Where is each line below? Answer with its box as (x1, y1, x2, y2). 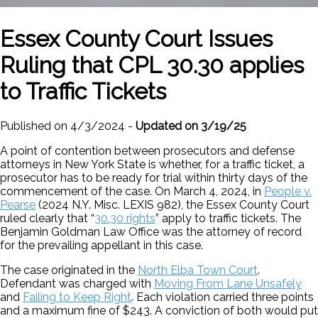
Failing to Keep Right (23, 290, 131, 305)
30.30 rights (94, 212, 155, 226)
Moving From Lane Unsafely (154, 277, 302, 291)
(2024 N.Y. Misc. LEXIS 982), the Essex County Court (35, 198, 309, 212)
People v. (264, 185, 312, 199)
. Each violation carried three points (131, 290, 314, 305)
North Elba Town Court (138, 263, 258, 278)
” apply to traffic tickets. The (155, 212, 301, 226)
